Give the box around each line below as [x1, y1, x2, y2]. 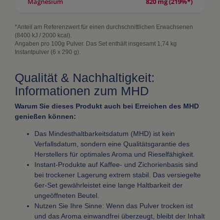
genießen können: [15, 112, 76, 121]
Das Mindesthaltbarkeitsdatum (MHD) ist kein [34, 130, 175, 138]
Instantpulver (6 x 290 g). [15, 49, 81, 56]
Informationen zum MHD [15, 84, 149, 98]
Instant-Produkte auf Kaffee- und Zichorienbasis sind [34, 161, 198, 169]
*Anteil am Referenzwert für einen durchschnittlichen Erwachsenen [15, 24, 193, 31]
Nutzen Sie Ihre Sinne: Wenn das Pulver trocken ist [34, 202, 193, 210]
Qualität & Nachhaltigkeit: [15, 71, 155, 85]
